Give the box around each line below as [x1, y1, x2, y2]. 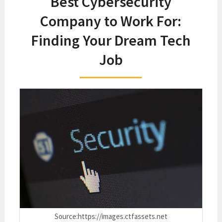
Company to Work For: [40, 11, 182, 30]
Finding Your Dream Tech [31, 31, 191, 50]
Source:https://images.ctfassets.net [54, 211, 167, 221]
